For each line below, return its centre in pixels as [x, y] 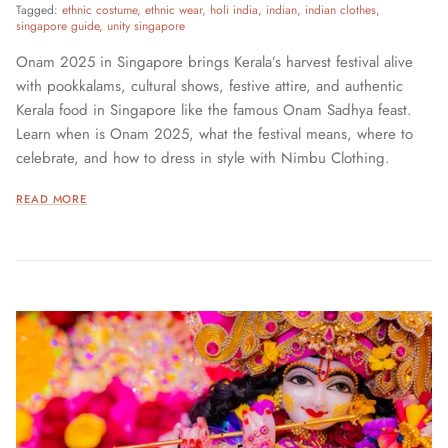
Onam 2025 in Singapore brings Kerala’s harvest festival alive [214, 61]
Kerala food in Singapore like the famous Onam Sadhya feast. [214, 109]
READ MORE [52, 198]
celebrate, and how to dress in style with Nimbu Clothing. [203, 157]
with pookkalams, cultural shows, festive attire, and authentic [209, 85]
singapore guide [57, 25]
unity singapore [146, 25]
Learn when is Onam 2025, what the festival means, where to [214, 133]
